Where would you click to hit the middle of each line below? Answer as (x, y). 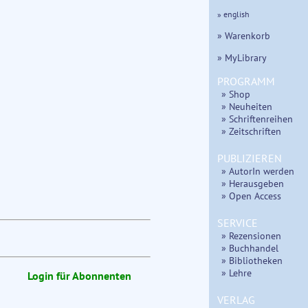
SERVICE (238, 222)
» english (233, 14)
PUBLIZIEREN (250, 158)
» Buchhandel (250, 247)
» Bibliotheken (252, 260)
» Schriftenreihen (257, 118)
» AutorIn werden (258, 170)
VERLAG (236, 299)
